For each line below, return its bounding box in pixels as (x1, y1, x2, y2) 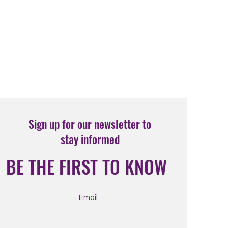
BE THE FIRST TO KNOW (6, 153, 167, 180)
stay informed (60, 131, 120, 147)
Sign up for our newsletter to (28, 116, 152, 132)
